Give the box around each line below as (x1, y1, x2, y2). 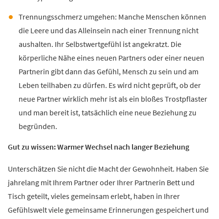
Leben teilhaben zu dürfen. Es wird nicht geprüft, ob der (18, 81, 201, 91)
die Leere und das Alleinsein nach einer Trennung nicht (18, 26, 198, 36)
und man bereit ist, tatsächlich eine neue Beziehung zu (18, 108, 197, 118)
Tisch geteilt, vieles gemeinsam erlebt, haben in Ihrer (8, 192, 180, 202)
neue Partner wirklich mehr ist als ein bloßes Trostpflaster (18, 94, 207, 105)
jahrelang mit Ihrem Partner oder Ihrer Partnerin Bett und (8, 178, 195, 188)
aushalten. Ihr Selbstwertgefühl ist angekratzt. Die (18, 40, 181, 50)
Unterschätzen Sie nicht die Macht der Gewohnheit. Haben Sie (8, 164, 209, 175)
